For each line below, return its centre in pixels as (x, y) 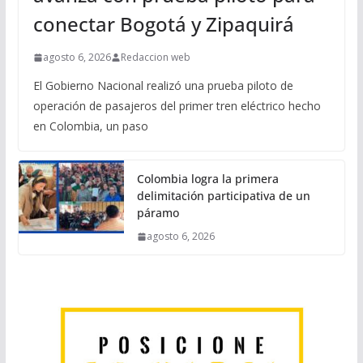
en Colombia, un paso (90, 126)
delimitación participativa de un (223, 196)
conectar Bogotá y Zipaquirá (163, 24)
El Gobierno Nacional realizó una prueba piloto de (163, 86)
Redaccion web (155, 58)
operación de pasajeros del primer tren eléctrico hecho (177, 106)
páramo (158, 213)
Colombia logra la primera (207, 179)
